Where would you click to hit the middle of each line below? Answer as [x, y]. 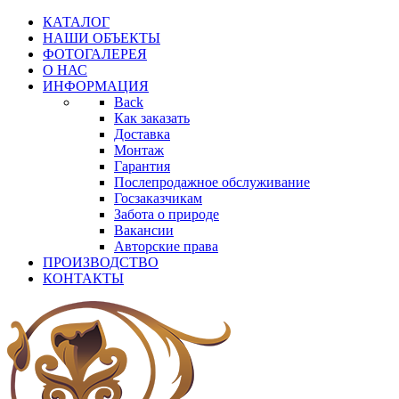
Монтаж [139, 150]
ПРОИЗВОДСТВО [101, 262]
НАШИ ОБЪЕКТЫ [102, 38]
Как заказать [152, 118]
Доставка [142, 134]
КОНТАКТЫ [83, 278]
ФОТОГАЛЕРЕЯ [95, 54]
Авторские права [166, 246]
